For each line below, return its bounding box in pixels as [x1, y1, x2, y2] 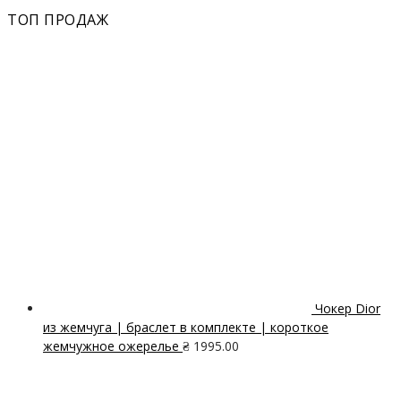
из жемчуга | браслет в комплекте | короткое [43, 319, 328, 337]
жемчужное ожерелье [43, 337, 179, 355]
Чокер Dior [315, 300, 380, 318]
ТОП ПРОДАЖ [7, 10, 108, 30]
